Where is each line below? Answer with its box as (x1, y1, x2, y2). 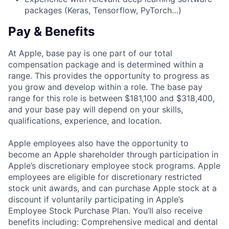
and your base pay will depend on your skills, (8, 104, 183, 115)
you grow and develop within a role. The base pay (8, 82, 202, 93)
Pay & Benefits (8, 24, 95, 39)
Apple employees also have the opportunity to (8, 138, 189, 149)
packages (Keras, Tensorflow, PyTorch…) (25, 5, 181, 16)
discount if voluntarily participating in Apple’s (8, 194, 184, 205)
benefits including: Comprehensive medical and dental (8, 217, 218, 227)
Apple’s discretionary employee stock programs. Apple (8, 161, 220, 171)
